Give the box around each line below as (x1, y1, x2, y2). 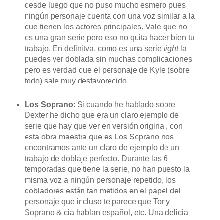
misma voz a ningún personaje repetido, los (24, 176, 176, 185)
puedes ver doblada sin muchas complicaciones (24, 55, 192, 64)
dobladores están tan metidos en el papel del (24, 187, 181, 195)
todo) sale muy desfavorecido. (24, 77, 129, 85)
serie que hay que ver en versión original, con (24, 122, 183, 131)
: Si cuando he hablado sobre (73, 100, 175, 109)
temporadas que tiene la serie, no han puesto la (24, 165, 190, 174)
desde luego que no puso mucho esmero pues (24, 1, 186, 10)
